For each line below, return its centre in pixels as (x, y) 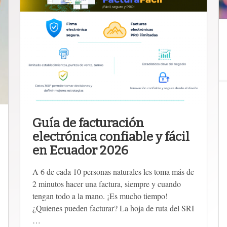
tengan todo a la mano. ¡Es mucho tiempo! (100, 196)
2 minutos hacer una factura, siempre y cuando (107, 183)
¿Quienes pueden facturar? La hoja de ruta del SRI (113, 208)
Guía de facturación (88, 123)
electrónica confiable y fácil (111, 137)
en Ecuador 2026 (80, 150)
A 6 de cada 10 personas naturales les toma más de (113, 171)
